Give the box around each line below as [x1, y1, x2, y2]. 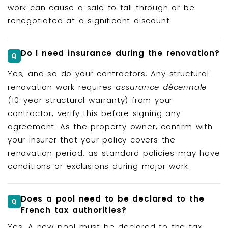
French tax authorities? [21, 204, 127, 215]
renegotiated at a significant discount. [8, 15, 172, 26]
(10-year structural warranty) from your [8, 95, 173, 106]
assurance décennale [116, 81, 207, 93]
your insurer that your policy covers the [8, 134, 176, 146]
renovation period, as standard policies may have [8, 148, 220, 159]
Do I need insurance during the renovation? [21, 47, 220, 59]
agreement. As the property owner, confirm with [8, 121, 213, 132]
